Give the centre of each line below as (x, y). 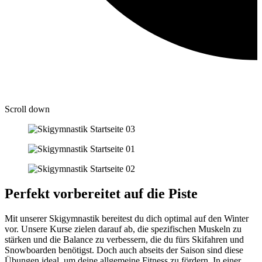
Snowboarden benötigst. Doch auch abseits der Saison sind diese (124, 250)
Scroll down (27, 109)
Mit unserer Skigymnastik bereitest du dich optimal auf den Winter (127, 219)
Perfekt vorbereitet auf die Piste (101, 194)
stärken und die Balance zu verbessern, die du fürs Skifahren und (124, 240)
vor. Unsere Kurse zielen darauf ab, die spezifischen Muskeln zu (123, 229)
